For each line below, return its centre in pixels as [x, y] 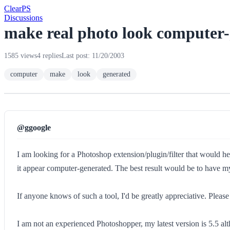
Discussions [23, 18]
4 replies [49, 56]
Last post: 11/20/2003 [93, 56]
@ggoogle [34, 128]
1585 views [21, 56]
